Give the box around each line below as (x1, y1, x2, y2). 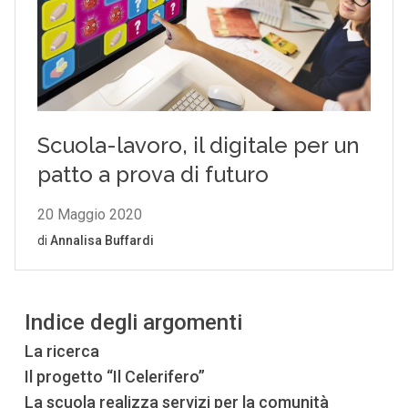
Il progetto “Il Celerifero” (24, 367, 205, 386)
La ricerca (24, 342, 99, 361)
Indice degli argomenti (24, 310, 242, 336)
